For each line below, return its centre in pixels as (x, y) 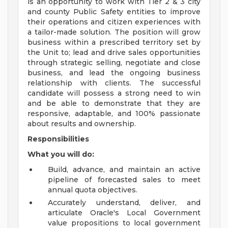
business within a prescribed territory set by (114, 42)
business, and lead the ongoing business (114, 73)
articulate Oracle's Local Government (124, 213)
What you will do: (61, 154)
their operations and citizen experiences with (114, 22)
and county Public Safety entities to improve (114, 12)
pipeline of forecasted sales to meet (124, 180)
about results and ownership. (82, 124)
